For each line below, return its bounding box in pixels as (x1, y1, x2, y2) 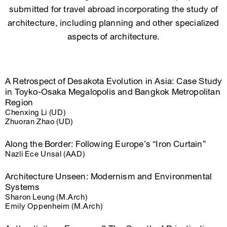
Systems (5, 182, 40, 193)
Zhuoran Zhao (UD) (5, 117, 73, 126)
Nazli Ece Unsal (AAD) (5, 149, 85, 159)
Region (5, 97, 33, 108)
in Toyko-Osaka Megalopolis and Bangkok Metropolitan (5, 87, 220, 97)
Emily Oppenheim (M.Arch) (5, 202, 103, 211)
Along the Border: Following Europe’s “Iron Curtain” (5, 139, 206, 149)
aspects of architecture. (67, 31, 160, 42)
